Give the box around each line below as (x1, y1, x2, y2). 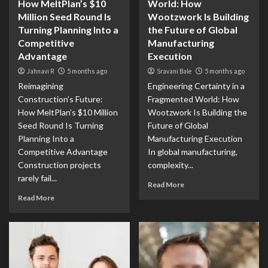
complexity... (147, 160, 193, 170)
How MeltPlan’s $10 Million (18, 107, 118, 117)
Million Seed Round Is (18, 11, 111, 22)
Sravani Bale (156, 67, 191, 75)
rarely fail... (18, 173, 57, 183)
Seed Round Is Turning (18, 120, 103, 130)
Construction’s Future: (18, 94, 103, 104)
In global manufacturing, (147, 147, 237, 157)
